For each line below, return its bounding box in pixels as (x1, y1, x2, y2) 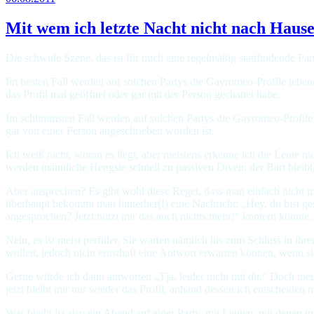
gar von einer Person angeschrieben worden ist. (6, 125, 214, 137)
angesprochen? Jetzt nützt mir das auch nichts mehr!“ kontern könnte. (6, 210, 312, 223)
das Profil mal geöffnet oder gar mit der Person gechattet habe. (6, 88, 280, 101)
